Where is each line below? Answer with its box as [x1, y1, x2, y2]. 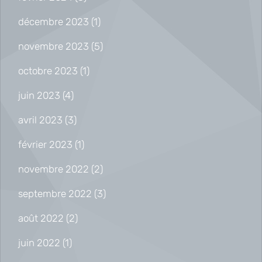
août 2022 [18, 212, 64, 224]
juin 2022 [18, 236, 60, 249]
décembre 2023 [18, 15, 89, 27]
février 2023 [18, 138, 73, 150]
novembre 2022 [18, 163, 89, 175]
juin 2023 [18, 89, 60, 101]
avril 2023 [18, 113, 63, 126]
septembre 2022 [18, 187, 92, 199]
